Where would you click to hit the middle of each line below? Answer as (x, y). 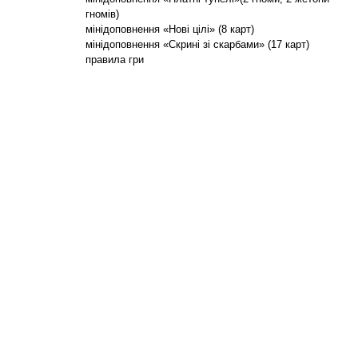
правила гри (115, 60)
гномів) (102, 14)
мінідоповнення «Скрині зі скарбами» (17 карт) (197, 44)
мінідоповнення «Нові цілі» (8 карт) (170, 29)
